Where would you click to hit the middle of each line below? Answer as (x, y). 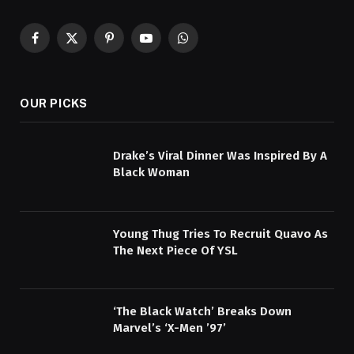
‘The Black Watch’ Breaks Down (202, 312)
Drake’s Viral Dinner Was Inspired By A (220, 156)
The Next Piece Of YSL (175, 250)
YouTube (166, 45)
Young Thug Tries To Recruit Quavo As (220, 233)
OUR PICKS (54, 104)
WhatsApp (208, 45)
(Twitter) (92, 62)
